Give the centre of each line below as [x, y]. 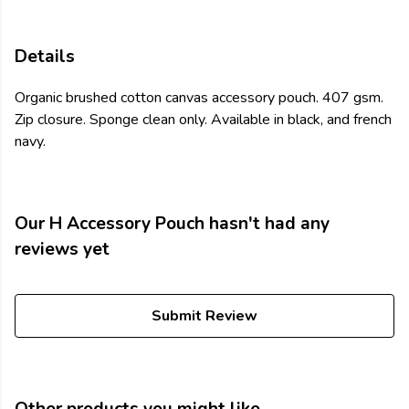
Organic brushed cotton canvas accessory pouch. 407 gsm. [199, 98]
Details [45, 57]
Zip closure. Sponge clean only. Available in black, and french [203, 120]
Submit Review [204, 316]
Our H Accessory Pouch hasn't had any [172, 224]
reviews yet [62, 250]
